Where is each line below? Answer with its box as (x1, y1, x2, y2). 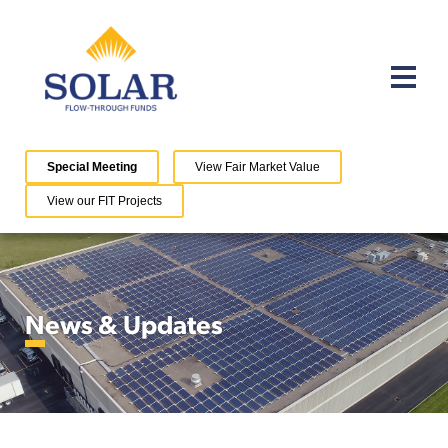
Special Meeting (47, 160, 137, 174)
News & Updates (45, 306, 223, 340)
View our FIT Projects (47, 194, 162, 208)
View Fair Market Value (195, 160, 320, 174)
